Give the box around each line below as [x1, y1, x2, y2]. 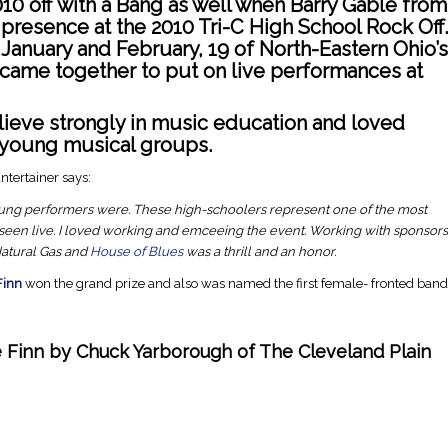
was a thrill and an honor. [183, 244, 336, 260]
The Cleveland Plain [259, 341, 431, 363]
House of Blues [90, 244, 183, 260]
